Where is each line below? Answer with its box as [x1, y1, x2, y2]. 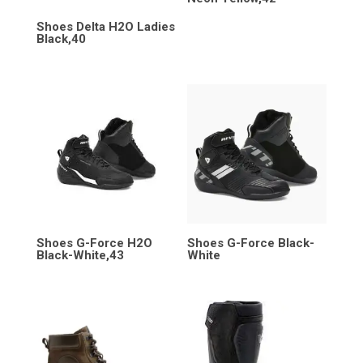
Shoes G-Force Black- [187, 235, 315, 250]
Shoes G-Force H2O [36, 235, 152, 250]
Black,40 [36, 31, 86, 46]
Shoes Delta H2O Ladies [36, 19, 175, 34]
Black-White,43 [36, 247, 124, 263]
